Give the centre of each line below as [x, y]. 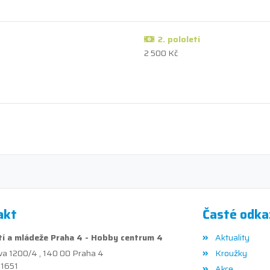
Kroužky [231, 253]
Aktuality [232, 237]
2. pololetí [179, 39]
